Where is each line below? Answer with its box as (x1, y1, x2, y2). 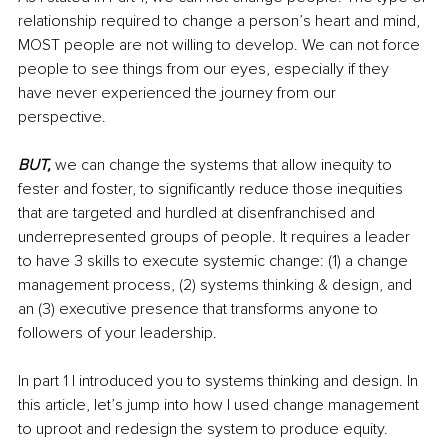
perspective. (18, 106, 110, 127)
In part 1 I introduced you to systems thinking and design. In (18, 370, 422, 391)
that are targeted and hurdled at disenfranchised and (18, 202, 379, 223)
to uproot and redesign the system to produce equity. (18, 418, 388, 439)
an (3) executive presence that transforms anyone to (18, 298, 382, 319)
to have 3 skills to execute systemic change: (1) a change (18, 250, 412, 271)
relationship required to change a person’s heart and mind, (18, 10, 424, 31)
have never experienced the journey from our (18, 82, 340, 103)
